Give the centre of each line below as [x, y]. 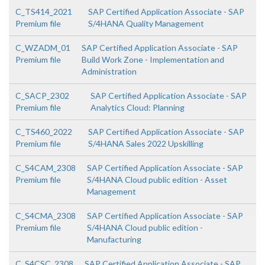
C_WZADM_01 [43, 48]
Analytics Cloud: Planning [138, 108]
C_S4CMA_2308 [46, 216]
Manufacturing [114, 240]
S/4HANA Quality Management [146, 24]
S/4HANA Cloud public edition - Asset [157, 180]
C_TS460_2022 [44, 132]
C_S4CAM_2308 [46, 168]
